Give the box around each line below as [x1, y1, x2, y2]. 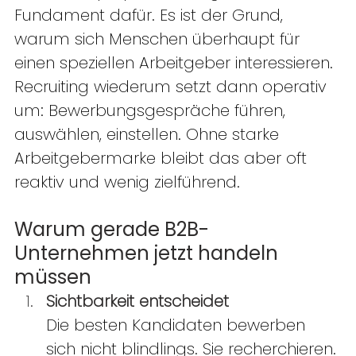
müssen [14, 264, 101, 291]
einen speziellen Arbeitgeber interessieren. [14, 52, 338, 75]
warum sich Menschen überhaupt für [14, 28, 304, 51]
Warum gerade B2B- [14, 216, 209, 243]
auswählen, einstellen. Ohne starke [14, 123, 284, 146]
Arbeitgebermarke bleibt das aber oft [14, 147, 311, 170]
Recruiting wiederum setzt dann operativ [14, 75, 331, 99]
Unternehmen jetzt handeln [14, 240, 283, 267]
